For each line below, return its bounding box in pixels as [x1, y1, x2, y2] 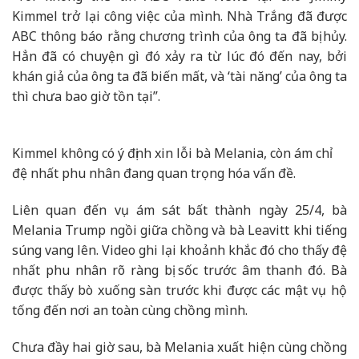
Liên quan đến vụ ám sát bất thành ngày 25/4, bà [12, 201, 347, 220]
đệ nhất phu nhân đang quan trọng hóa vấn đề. [12, 164, 296, 183]
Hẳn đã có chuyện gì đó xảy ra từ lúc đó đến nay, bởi [12, 47, 347, 66]
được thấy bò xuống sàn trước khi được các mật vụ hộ [12, 281, 347, 300]
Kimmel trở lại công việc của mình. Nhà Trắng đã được [12, 7, 347, 26]
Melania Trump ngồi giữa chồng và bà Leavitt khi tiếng [12, 221, 347, 240]
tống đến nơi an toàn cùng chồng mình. [12, 301, 248, 320]
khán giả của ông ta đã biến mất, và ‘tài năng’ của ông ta [12, 67, 347, 86]
